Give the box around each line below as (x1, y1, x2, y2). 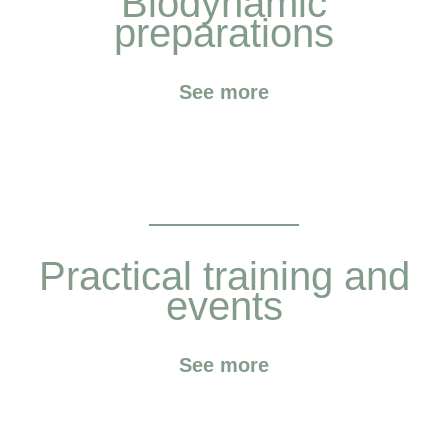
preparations (114, 10, 334, 55)
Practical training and (38, 254, 410, 299)
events (165, 284, 283, 329)
